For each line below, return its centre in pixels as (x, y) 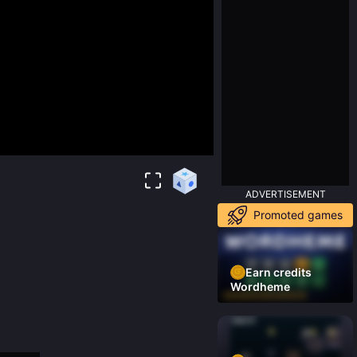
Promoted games (298, 215)
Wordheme (260, 287)
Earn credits (279, 272)
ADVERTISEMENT (285, 194)
